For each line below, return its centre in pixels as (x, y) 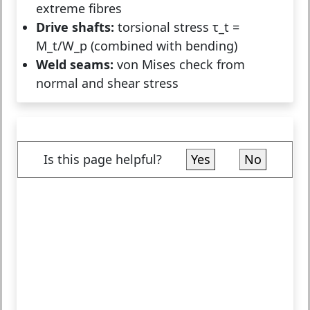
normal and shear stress (107, 83)
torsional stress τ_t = (177, 27)
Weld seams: (75, 64)
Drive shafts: (75, 27)
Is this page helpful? (115, 159)
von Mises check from (179, 64)
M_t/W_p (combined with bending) (137, 45)
